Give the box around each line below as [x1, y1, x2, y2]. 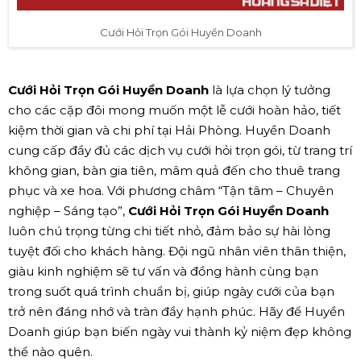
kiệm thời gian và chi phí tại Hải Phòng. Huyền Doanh [8, 122, 330, 139]
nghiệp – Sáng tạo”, [8, 203, 128, 219]
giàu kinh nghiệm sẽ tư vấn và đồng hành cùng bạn [8, 263, 318, 280]
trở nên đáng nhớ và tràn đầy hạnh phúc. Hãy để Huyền [8, 304, 345, 320]
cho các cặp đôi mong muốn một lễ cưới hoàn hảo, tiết [8, 102, 341, 118]
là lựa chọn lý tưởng [209, 82, 330, 98]
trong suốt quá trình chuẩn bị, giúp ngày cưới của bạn [8, 284, 334, 300]
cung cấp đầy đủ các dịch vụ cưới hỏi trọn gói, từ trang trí [8, 143, 352, 159]
